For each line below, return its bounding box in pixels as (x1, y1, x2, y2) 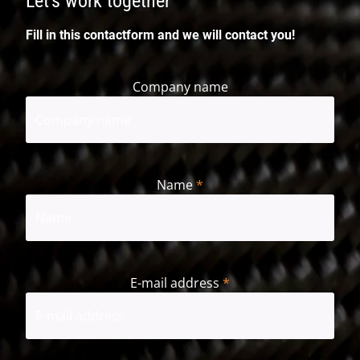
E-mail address (130, 273, 219, 292)
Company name (132, 77, 228, 96)
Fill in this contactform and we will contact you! (26, 27, 295, 43)
